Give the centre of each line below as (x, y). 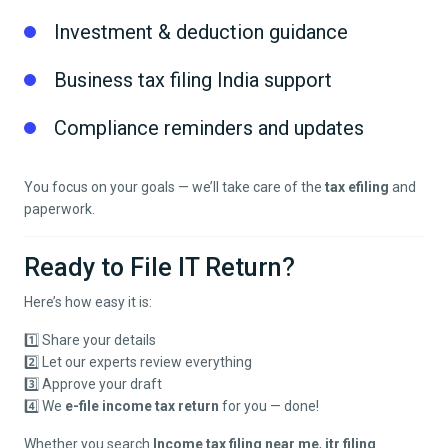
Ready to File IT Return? (159, 268)
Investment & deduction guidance (201, 32)
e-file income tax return (142, 406)
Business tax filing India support (193, 80)
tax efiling (357, 187)
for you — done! (269, 406)
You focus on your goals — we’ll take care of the (174, 187)
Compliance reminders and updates (209, 128)
